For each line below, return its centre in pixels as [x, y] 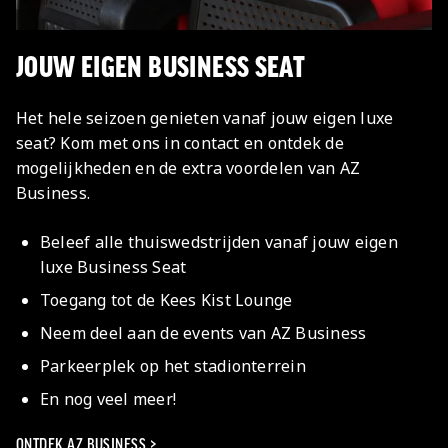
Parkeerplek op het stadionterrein [173, 366]
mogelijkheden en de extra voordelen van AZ [188, 168]
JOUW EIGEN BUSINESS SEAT [161, 68]
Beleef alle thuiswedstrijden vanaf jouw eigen [219, 242]
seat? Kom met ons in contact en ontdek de [180, 143]
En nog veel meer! [108, 399]
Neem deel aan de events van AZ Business [203, 333]
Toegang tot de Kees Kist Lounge [166, 300]
